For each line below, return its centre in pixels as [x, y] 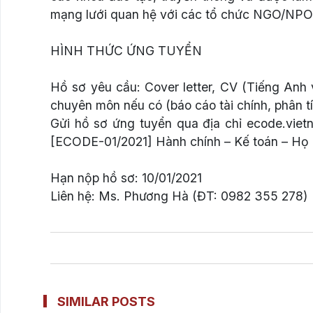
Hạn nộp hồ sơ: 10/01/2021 [126, 177]
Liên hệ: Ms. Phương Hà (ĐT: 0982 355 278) [179, 196]
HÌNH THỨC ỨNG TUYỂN [126, 50]
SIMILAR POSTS [106, 301]
